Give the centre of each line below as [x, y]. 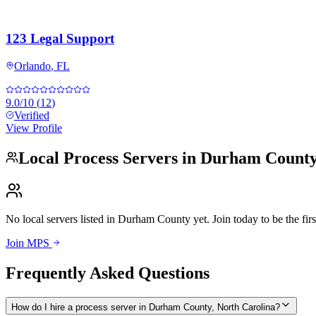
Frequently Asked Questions [108, 273]
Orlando [32, 66]
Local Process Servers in [109, 158]
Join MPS [29, 243]
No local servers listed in [62, 219]
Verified [32, 116]
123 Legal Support [60, 39]
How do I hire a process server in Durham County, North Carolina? [146, 307]
